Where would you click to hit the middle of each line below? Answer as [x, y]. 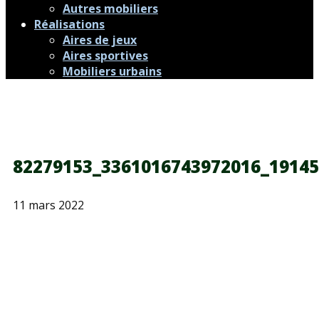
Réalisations [69, 24]
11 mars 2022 [48, 205]
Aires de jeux [100, 40]
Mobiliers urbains [112, 71]
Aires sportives [105, 56]
